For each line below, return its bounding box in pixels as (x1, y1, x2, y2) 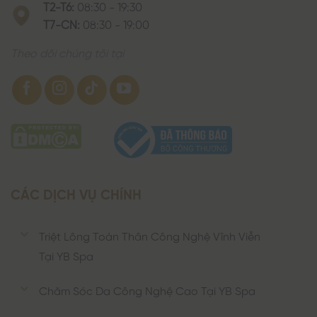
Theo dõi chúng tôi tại (11, 45, 124, 57)
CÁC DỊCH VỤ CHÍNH (11, 185, 142, 200)
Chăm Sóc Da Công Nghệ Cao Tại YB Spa (39, 284, 256, 296)
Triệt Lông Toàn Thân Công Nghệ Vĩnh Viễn (39, 229, 261, 241)
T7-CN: (43, 17, 80, 29)
